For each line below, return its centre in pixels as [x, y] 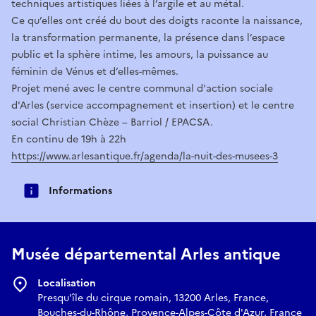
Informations [80, 190]
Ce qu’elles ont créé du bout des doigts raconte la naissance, [157, 20]
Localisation [67, 284]
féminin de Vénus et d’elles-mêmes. [95, 71]
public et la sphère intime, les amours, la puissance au [140, 54]
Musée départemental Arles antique [146, 255]
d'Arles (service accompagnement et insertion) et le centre [153, 105]
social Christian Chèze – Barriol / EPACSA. [112, 122]
